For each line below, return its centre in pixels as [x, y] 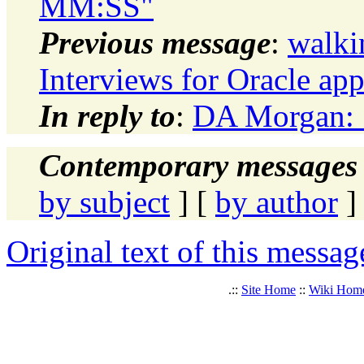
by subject [104, 201]
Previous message [155, 42]
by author [277, 201]
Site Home [269, 289]
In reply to [107, 115]
